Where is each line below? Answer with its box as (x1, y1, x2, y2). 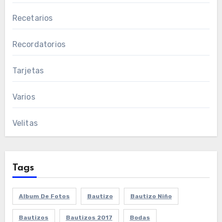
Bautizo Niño (130, 193, 172, 200)
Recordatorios (12, 40, 66, 50)
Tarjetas (12, 66, 44, 76)
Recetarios (12, 13, 53, 23)
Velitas (12, 118, 38, 128)
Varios (12, 92, 35, 102)
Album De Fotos (18, 193, 70, 200)
